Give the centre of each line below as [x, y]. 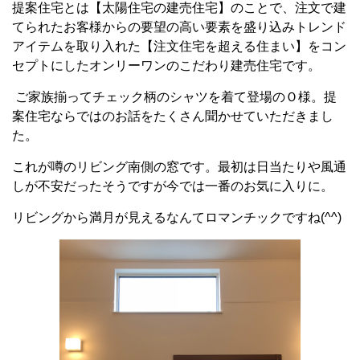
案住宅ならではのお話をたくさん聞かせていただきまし [173, 116]
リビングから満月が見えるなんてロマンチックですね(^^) [177, 217]
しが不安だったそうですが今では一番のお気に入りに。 [173, 186]
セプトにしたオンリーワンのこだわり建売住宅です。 [166, 65]
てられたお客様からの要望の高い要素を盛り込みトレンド [179, 27]
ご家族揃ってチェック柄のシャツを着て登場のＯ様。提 [174, 97]
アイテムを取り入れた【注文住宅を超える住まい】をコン [179, 46]
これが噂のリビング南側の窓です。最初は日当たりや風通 [179, 167]
